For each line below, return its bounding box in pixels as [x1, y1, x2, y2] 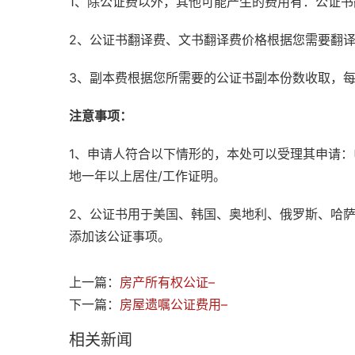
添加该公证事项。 [69, 228, 170, 245]
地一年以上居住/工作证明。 [69, 168, 226, 185]
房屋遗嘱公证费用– [120, 296, 227, 313]
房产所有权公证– [120, 274, 215, 291]
